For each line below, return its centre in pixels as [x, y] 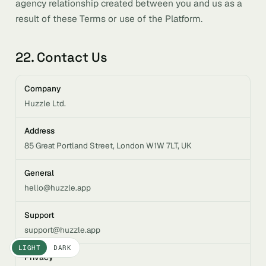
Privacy [39, 257]
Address [39, 131]
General [39, 173]
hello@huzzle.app [58, 188]
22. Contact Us [61, 57]
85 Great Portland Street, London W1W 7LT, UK [108, 145]
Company [42, 88]
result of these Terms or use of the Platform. [109, 19]
